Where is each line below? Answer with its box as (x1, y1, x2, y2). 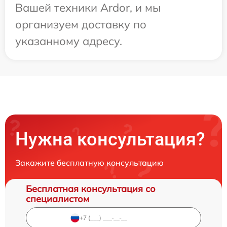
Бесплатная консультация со (26, 182, 156, 195)
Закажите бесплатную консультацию (15, 157, 164, 168)
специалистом (26, 193, 89, 205)
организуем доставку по (15, 17, 146, 31)
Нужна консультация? (15, 128, 205, 150)
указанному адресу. (15, 33, 122, 48)
